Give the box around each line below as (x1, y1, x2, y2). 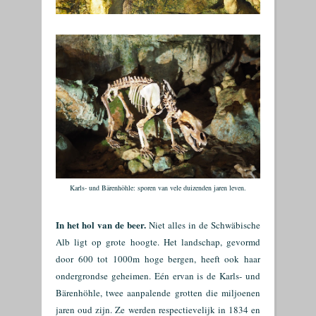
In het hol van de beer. (56, 218, 146, 231)
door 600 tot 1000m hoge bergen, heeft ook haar (56, 253, 260, 265)
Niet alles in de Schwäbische (146, 219, 260, 231)
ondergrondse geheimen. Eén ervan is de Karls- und (56, 269, 260, 282)
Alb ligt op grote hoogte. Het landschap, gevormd (56, 236, 260, 248)
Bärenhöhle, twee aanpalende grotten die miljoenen (56, 286, 260, 299)
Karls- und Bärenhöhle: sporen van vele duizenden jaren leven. (70, 183, 246, 193)
